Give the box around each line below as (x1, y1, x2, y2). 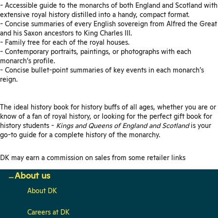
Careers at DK (27, 207, 70, 217)
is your (189, 121, 211, 130)
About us (15, 169, 50, 181)
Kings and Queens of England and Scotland (56, 121, 189, 130)
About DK (27, 186, 57, 195)
